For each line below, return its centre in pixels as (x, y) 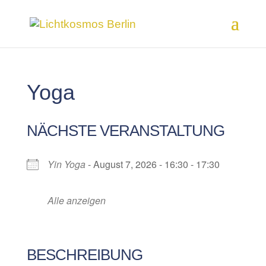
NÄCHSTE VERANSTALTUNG (125, 131)
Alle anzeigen (76, 200)
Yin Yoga (66, 164)
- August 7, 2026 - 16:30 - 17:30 (152, 164)
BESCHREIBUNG (84, 255)
